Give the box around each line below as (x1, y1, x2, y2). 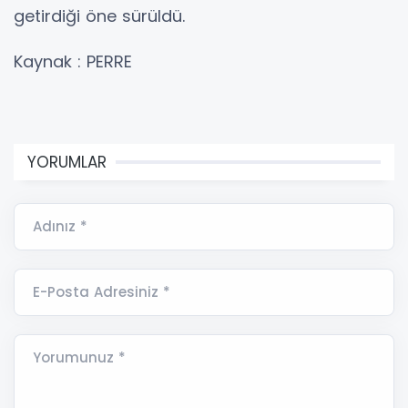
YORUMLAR (27, 151, 107, 174)
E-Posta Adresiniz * (33, 282, 170, 302)
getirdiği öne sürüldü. (14, 5, 185, 28)
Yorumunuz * (33, 348, 126, 368)
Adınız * (33, 217, 87, 237)
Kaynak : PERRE (14, 50, 132, 74)
